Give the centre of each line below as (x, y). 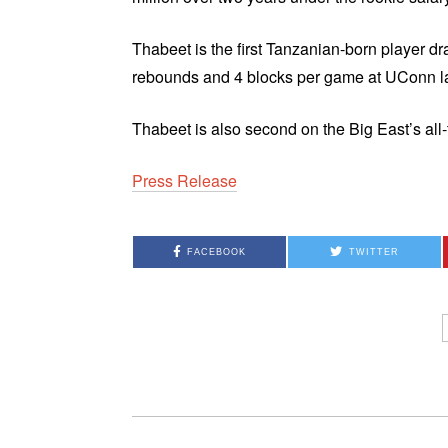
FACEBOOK (217, 252)
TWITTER (373, 252)
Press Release (184, 181)
